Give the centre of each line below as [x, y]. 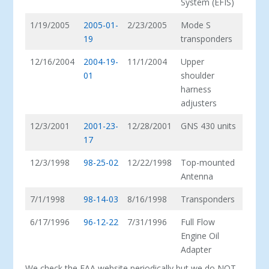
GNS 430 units [209, 126]
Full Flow [198, 222]
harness [196, 89]
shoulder [198, 76]
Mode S [196, 25]
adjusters [199, 103]
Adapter [196, 250]
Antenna [197, 177]
